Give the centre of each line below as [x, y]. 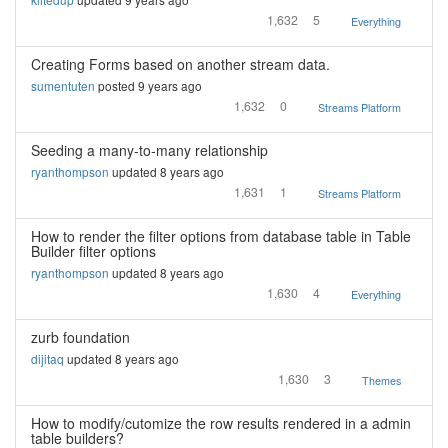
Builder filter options [93, 251]
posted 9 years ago [148, 85]
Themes [381, 380]
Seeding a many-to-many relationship [149, 150]
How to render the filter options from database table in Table [221, 236]
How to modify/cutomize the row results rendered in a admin [221, 423]
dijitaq [47, 358]
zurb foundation [80, 337]
